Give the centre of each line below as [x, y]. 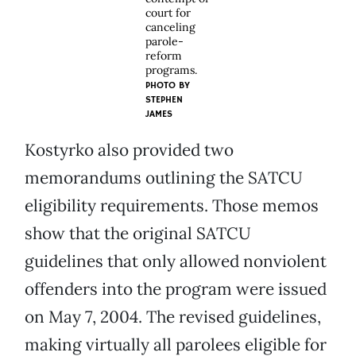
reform [164, 56]
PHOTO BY [168, 86]
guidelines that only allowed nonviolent [176, 261]
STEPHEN [164, 100]
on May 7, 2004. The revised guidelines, [173, 317]
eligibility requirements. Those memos [172, 206]
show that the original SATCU [138, 234]
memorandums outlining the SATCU [164, 178]
